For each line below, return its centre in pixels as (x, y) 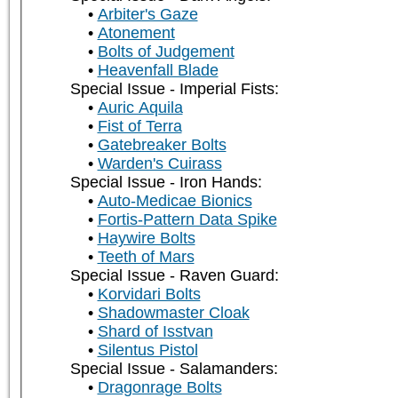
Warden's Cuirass (159, 164)
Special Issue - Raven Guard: (174, 276)
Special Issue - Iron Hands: (166, 183)
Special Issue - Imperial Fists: (174, 89)
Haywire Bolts (146, 239)
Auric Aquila (140, 108)
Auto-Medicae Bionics (175, 201)
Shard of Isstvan (155, 332)
